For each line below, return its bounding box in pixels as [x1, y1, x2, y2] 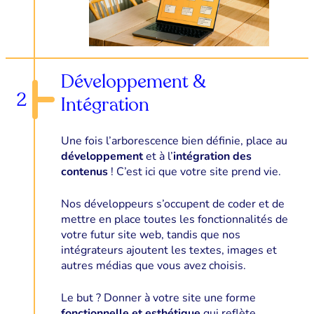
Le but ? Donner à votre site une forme [60, 289, 256, 306]
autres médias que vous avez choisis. [60, 257, 246, 273]
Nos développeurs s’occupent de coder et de [60, 196, 285, 212]
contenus [60, 163, 108, 179]
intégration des [172, 148, 252, 164]
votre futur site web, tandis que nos [60, 226, 240, 243]
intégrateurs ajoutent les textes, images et [60, 242, 277, 258]
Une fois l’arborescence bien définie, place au [60, 132, 287, 149]
